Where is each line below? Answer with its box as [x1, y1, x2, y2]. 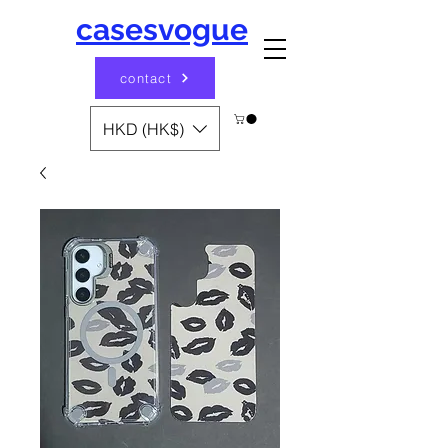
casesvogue [76, 12, 248, 47]
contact [119, 70, 173, 86]
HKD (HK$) [103, 118, 184, 139]
